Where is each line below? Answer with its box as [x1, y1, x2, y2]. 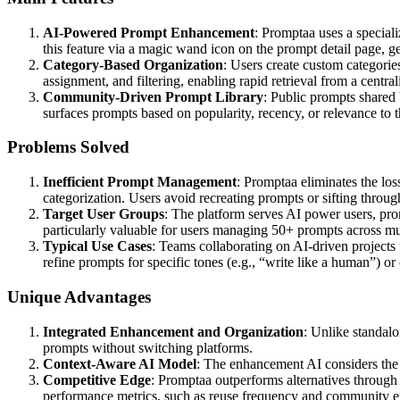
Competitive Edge [43, 371, 151, 387]
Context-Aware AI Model [43, 355, 196, 371]
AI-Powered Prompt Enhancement [43, 24, 254, 40]
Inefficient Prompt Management [43, 174, 237, 190]
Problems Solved [7, 137, 129, 157]
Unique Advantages [7, 287, 151, 306]
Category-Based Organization [43, 56, 223, 72]
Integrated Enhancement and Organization [43, 323, 304, 339]
